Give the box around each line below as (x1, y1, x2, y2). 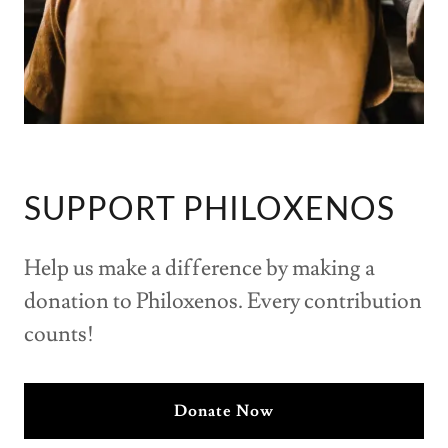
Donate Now (173, 401, 275, 422)
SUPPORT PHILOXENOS (24, 188, 395, 228)
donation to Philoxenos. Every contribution (24, 287, 422, 317)
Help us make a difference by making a (24, 254, 375, 284)
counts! (24, 320, 94, 350)
